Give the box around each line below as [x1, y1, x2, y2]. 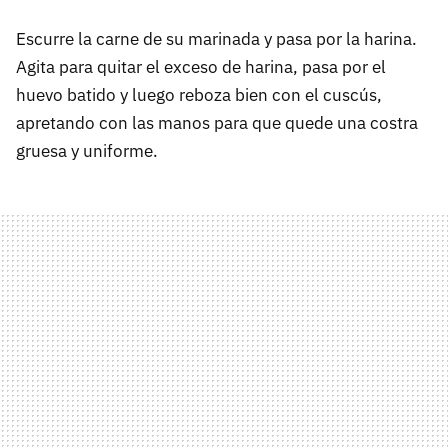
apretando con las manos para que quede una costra [16, 112, 418, 135]
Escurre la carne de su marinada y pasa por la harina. [16, 28, 417, 51]
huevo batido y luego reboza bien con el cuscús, [16, 84, 382, 107]
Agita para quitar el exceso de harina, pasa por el [16, 56, 386, 79]
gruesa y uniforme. [16, 140, 158, 163]
